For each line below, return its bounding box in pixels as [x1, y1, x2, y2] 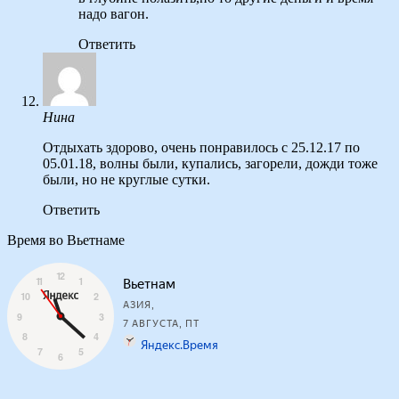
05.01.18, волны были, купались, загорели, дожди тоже [43, 156, 378, 172]
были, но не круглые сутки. [43, 172, 210, 188]
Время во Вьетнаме [7, 232, 125, 248]
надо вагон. [78, 6, 149, 22]
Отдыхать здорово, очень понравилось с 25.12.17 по [43, 140, 360, 156]
